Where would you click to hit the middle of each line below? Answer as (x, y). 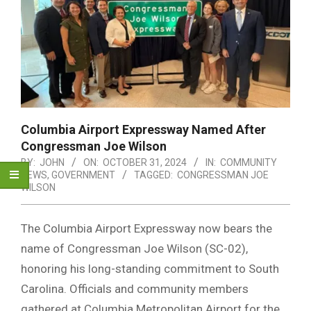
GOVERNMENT (83, 175)
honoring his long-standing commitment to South (150, 268)
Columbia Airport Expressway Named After (143, 129)
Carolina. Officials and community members (135, 288)
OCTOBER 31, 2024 (145, 162)
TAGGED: (153, 175)
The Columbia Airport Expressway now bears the (146, 228)
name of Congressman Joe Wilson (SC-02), (134, 248)
